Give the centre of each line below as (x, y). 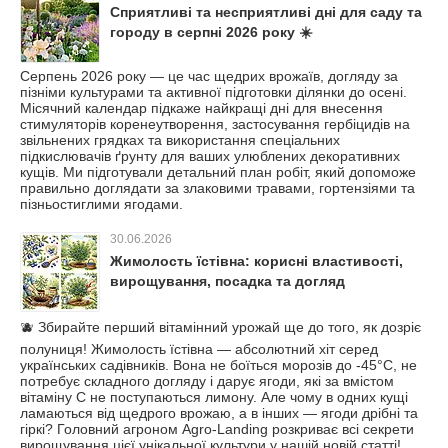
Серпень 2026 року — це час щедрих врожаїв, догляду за (209, 76)
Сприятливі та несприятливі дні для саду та (266, 12)
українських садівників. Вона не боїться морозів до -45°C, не (218, 365)
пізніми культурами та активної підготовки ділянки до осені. (213, 92)
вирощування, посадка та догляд (227, 281)
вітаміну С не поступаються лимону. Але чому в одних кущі (214, 397)
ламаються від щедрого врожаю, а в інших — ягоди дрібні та (219, 413)
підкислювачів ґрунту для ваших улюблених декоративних (210, 156)
